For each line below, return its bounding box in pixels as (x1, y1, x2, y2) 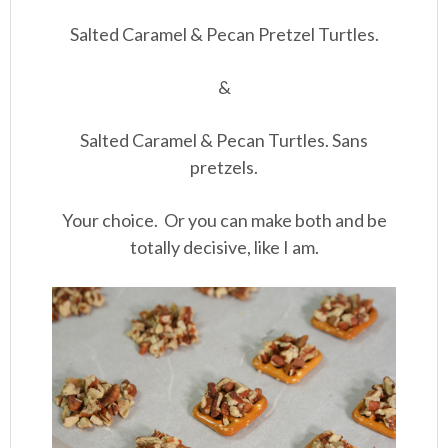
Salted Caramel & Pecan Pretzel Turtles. (69, 23, 379, 46)
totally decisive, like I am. (129, 236, 319, 259)
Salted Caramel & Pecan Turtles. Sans (80, 129, 368, 152)
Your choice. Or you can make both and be (61, 209, 387, 232)
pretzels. (190, 156, 258, 179)
